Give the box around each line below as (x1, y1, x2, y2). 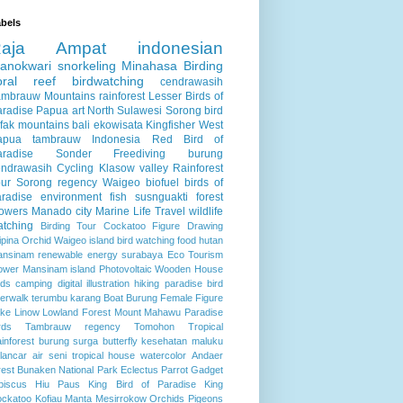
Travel (155, 204, 185, 218)
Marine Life (95, 204, 151, 218)
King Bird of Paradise (88, 378, 196, 390)
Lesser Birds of (148, 89, 223, 103)
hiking (134, 277, 160, 289)
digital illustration (57, 277, 130, 289)
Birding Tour (40, 219, 97, 231)
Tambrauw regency (25, 320, 121, 332)
